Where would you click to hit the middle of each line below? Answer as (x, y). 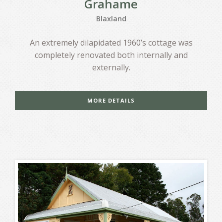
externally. (111, 68)
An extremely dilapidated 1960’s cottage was (111, 43)
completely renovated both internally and (111, 55)
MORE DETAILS (111, 101)
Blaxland (111, 19)
